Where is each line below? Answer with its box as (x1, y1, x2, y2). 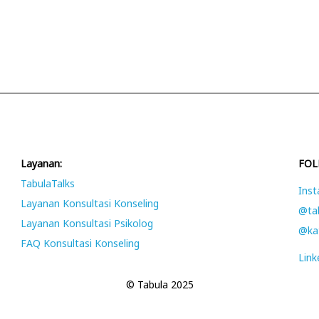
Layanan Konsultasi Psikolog (20, 216, 153, 230)
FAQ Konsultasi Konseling (20, 236, 140, 250)
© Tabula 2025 (125, 278, 194, 291)
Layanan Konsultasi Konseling (20, 197, 159, 210)
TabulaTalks (20, 177, 75, 190)
